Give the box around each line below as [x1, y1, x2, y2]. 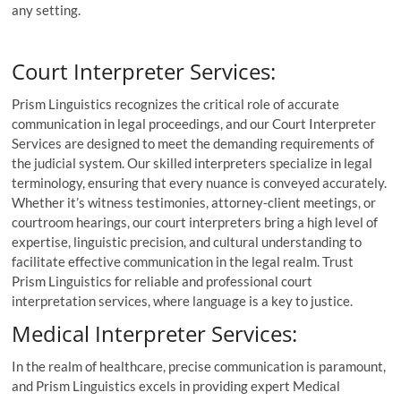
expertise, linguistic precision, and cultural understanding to [12, 234, 363, 251]
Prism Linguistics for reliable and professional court [12, 273, 313, 290]
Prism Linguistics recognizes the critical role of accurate [12, 96, 340, 113]
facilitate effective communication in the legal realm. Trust [12, 253, 354, 270]
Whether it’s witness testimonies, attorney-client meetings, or [12, 194, 377, 211]
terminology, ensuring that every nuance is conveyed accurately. [12, 175, 388, 192]
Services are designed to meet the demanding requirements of [12, 135, 375, 152]
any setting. [12, 2, 81, 19]
